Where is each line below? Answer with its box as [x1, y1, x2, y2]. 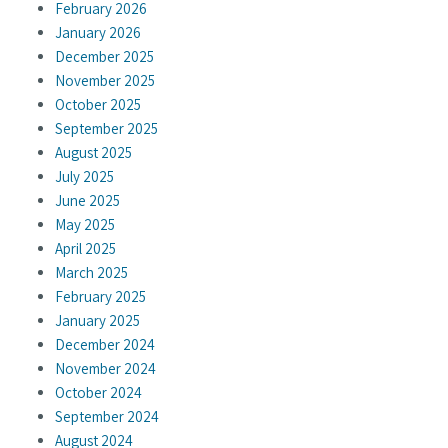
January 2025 [55, 311, 140, 331]
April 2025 [55, 239, 116, 259]
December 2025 [55, 47, 154, 67]
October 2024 [55, 383, 142, 403]
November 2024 [55, 359, 156, 379]
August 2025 [55, 143, 132, 163]
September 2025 [55, 119, 158, 139]
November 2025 [55, 71, 155, 91]
